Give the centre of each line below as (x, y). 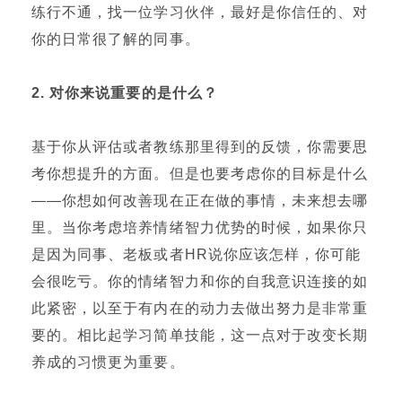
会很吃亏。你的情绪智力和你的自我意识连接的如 (200, 281)
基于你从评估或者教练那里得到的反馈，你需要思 (200, 147)
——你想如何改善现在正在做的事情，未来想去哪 (200, 201)
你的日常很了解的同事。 (116, 39)
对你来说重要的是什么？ (134, 93)
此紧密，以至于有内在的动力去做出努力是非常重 (200, 308)
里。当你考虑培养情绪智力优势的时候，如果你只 (200, 227)
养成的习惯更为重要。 (108, 362)
